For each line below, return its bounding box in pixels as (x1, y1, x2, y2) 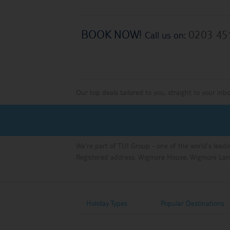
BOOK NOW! (81, 26, 145, 41)
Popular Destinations (161, 198, 225, 207)
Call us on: (145, 28, 188, 41)
